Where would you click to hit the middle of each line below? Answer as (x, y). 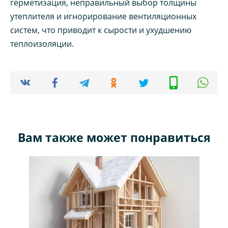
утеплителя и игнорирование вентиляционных (103, 16)
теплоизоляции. (42, 44)
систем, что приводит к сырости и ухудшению (101, 30)
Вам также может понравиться (114, 137)
